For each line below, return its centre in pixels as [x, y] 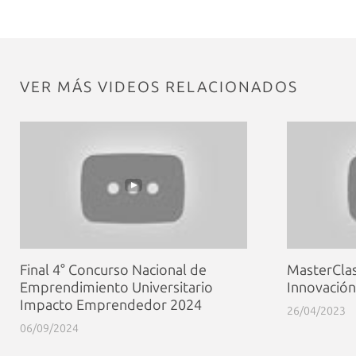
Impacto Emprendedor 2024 [111, 306]
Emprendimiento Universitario [116, 288]
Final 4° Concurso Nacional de [113, 271]
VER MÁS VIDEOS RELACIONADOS [159, 87]
